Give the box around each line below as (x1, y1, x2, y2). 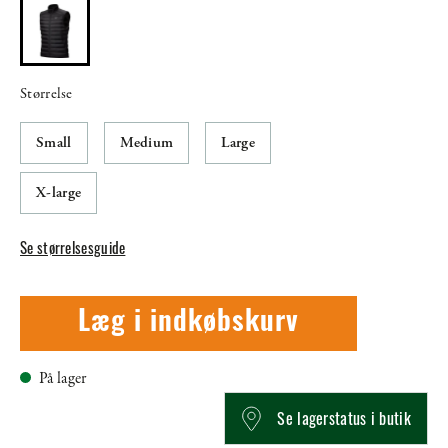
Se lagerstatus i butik (277, 406, 411, 431)
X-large (36, 183, 82, 203)
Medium (119, 133, 174, 153)
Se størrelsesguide (20, 236, 126, 259)
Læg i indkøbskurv (78, 309, 300, 338)
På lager (39, 368, 87, 391)
